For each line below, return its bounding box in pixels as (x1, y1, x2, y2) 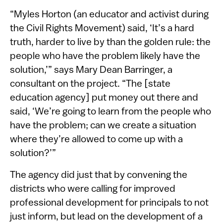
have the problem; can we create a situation (10, 121, 196, 131)
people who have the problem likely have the (10, 52, 200, 62)
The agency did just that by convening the (10, 170, 187, 181)
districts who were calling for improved (10, 184, 175, 195)
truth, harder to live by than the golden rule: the (10, 38, 211, 48)
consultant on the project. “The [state (10, 79, 170, 90)
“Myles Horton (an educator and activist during (10, 10, 209, 20)
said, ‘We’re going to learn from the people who (10, 107, 211, 117)
